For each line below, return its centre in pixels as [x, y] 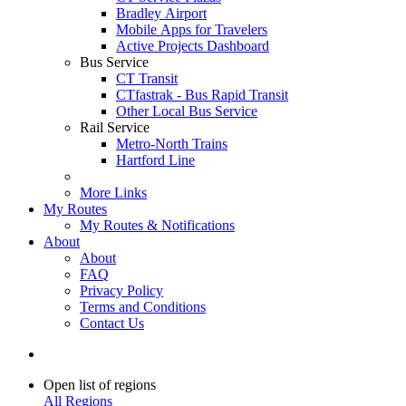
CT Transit [147, 78]
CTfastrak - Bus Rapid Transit [202, 94]
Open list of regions [100, 384]
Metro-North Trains [172, 143]
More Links [113, 192]
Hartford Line [155, 159]
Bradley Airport [161, 13]
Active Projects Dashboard [193, 45]
